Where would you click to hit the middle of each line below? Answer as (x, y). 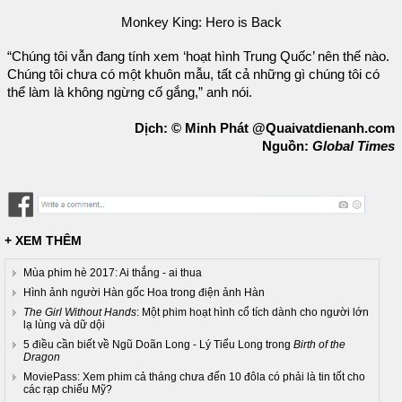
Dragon (42, 358)
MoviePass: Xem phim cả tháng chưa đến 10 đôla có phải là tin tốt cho (194, 377)
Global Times (354, 146)
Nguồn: (287, 146)
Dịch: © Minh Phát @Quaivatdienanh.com (265, 128)
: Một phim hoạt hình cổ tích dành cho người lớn (253, 313)
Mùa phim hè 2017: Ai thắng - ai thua (113, 273)
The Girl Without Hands (80, 313)
